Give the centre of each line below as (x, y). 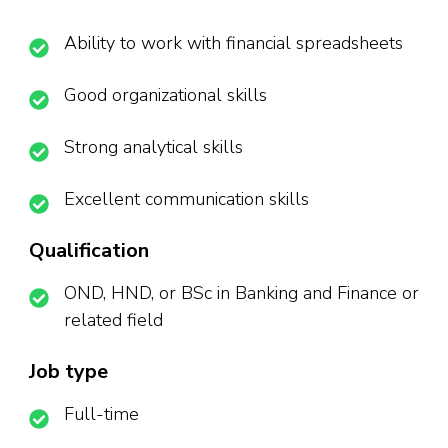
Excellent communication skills (186, 199)
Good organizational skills (165, 95)
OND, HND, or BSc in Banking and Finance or (241, 293)
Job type (68, 372)
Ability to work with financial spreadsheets (233, 43)
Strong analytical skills (153, 147)
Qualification (89, 251)
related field (113, 320)
